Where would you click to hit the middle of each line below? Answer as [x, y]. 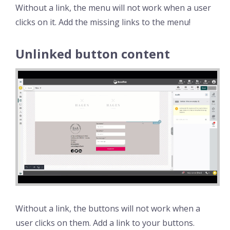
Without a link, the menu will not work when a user [113, 8]
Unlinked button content [93, 54]
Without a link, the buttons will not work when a [108, 208]
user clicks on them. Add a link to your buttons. [105, 223]
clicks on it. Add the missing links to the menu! [103, 22]
